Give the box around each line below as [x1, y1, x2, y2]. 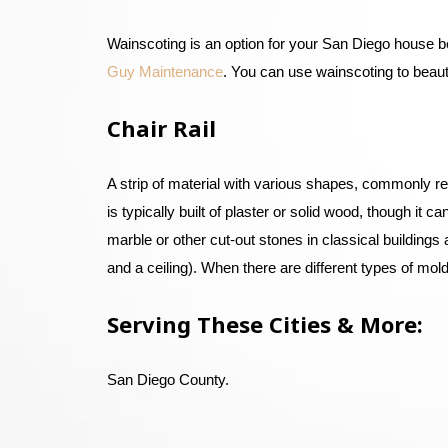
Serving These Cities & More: [106, 309, 423, 339]
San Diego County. [106, 371, 229, 388]
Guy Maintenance [106, 63, 223, 80]
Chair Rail [106, 113, 216, 143]
